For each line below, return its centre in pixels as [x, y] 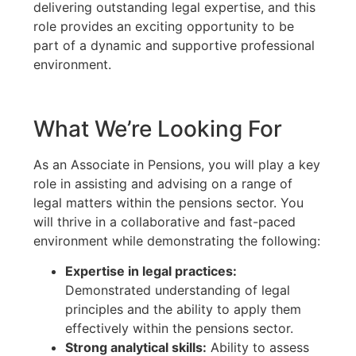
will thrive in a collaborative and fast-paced [164, 221]
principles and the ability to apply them [183, 310]
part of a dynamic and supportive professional [174, 45]
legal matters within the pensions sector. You [168, 202]
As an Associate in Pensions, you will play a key [177, 164]
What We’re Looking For [158, 128]
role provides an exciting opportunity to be [164, 26]
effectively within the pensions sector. [179, 329]
